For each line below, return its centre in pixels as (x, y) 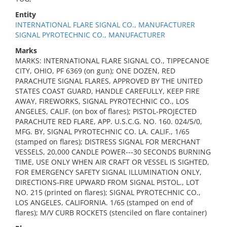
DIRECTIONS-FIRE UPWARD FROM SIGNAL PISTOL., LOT (107, 182)
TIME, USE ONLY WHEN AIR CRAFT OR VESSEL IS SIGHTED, (112, 162)
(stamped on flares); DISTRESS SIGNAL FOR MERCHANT (108, 142)
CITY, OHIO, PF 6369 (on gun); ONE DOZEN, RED (95, 71)
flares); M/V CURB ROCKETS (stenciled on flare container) (111, 213)
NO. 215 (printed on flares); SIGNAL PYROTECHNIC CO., (108, 192)
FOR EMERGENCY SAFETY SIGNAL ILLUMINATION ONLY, (108, 172)
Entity (26, 14)
